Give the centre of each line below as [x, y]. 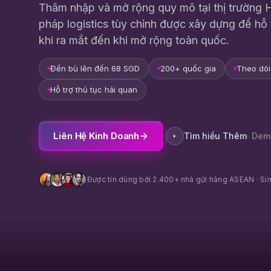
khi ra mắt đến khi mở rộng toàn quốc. [134, 40]
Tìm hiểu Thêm [216, 136]
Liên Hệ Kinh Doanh [96, 135]
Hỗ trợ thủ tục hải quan [94, 89]
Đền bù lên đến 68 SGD [95, 68]
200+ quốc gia [188, 68]
